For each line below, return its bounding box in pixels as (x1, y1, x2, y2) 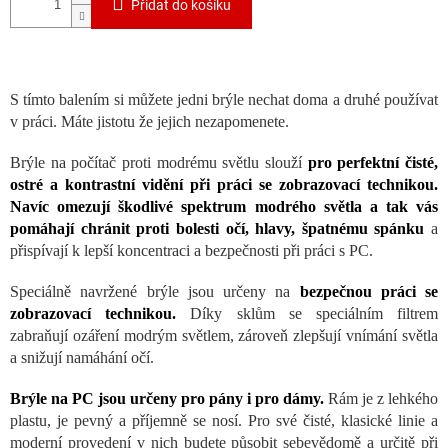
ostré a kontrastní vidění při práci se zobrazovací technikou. (10, 176, 438, 194)
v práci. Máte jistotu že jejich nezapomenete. (10, 113, 289, 131)
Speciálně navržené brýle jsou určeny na (10, 283, 300, 301)
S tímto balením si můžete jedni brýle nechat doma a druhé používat (10, 91, 438, 109)
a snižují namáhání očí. (10, 349, 154, 367)
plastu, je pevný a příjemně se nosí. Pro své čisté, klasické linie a (10, 412, 438, 430)
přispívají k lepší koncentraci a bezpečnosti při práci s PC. (10, 242, 373, 260)
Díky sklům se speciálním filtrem (176, 305, 439, 323)
